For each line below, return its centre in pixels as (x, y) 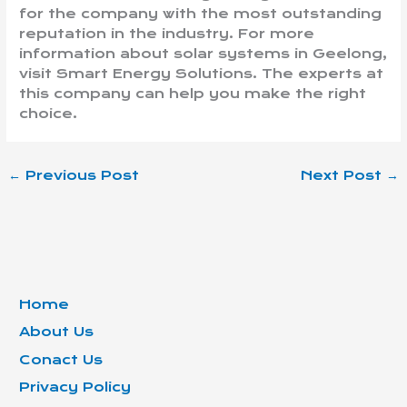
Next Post (343, 175)
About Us (57, 332)
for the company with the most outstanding (201, 13)
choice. (49, 113)
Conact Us (61, 359)
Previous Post (80, 175)
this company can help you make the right (193, 93)
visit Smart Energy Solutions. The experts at (202, 73)
